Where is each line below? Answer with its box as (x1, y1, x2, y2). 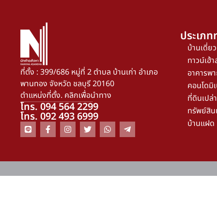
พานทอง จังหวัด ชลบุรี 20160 (20, 78, 114, 90)
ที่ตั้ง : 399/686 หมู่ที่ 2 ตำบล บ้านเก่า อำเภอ (20, 66, 158, 78)
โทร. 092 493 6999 (20, 109, 98, 124)
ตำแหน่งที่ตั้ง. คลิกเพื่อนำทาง (20, 90, 111, 101)
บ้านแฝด (187, 118, 215, 129)
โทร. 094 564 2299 (20, 100, 98, 114)
